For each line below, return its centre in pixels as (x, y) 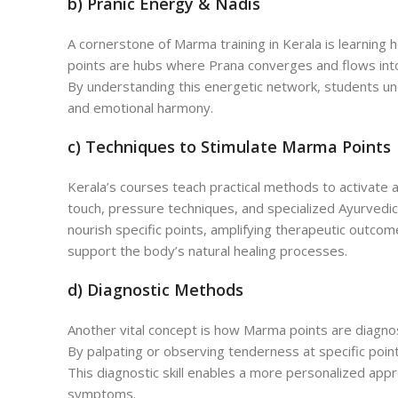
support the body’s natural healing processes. (207, 251)
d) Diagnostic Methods (155, 290)
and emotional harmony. (140, 108)
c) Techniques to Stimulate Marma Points (229, 147)
